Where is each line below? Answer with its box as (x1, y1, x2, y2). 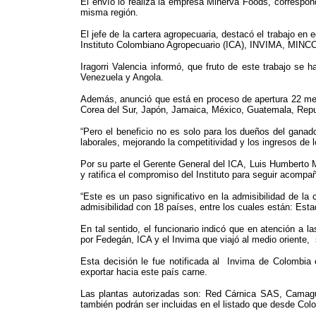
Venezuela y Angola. (80, 72, 164, 83)
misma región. (80, 7, 138, 18)
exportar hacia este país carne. (80, 267, 207, 278)
